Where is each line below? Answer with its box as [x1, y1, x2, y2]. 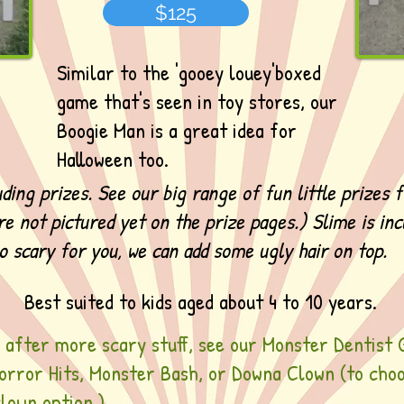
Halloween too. [57, 144, 169, 173]
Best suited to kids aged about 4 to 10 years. [24, 287, 377, 316]
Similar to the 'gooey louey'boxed [57, 58, 321, 87]
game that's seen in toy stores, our [57, 87, 337, 115]
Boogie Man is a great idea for [57, 115, 297, 144]
